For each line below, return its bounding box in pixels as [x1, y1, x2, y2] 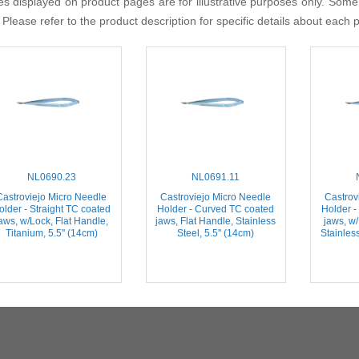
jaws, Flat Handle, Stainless [155, 215, 276, 227]
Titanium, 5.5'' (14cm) [5, 227, 98, 239]
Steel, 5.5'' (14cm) [177, 227, 254, 239]
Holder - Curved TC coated [157, 203, 274, 215]
